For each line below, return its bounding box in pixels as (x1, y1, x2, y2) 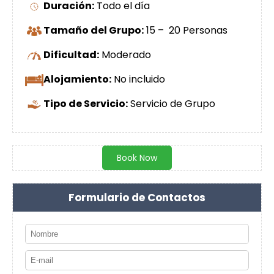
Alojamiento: (43, 72, 111, 86)
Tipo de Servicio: (43, 96, 128, 111)
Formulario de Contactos (68, 190, 206, 205)
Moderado (99, 48, 151, 62)
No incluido (111, 72, 165, 86)
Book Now (117, 151, 157, 164)
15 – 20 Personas (144, 23, 228, 38)
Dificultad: (43, 48, 99, 62)
